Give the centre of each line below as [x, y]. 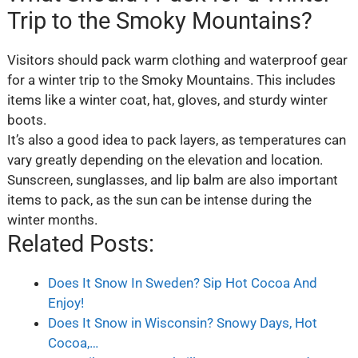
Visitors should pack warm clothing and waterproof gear [177, 60]
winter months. [52, 219]
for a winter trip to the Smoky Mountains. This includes [171, 80]
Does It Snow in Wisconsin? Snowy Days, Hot [182, 322]
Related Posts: [80, 243]
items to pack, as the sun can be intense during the [159, 199]
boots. [26, 119]
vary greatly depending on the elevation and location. [165, 159]
